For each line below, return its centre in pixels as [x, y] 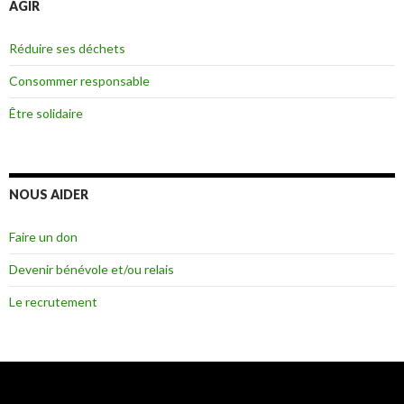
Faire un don [43, 236]
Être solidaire [46, 113]
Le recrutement [53, 301]
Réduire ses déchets [67, 48]
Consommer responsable [79, 80]
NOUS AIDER [49, 194]
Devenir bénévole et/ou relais [92, 269]
